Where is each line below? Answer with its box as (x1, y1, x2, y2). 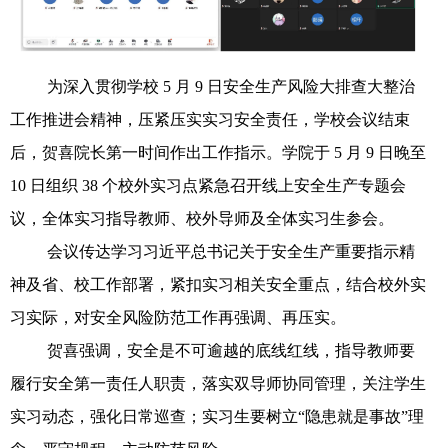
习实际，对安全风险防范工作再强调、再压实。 (10, 308, 346, 326)
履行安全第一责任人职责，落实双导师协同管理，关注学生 (10, 374, 426, 392)
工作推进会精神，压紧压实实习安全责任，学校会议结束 (10, 110, 410, 128)
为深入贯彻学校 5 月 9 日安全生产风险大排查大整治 (47, 77, 416, 95)
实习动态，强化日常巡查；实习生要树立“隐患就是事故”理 (10, 407, 424, 425)
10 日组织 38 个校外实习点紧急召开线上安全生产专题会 (10, 176, 406, 194)
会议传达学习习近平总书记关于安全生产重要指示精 (47, 242, 416, 260)
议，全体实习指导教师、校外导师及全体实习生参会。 (10, 209, 394, 227)
